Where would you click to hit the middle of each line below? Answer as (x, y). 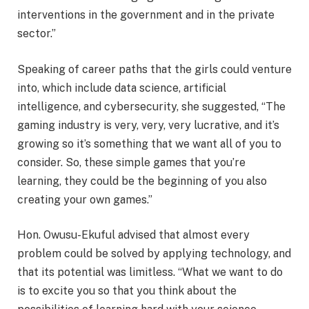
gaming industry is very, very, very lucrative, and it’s (148, 125)
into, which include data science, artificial (122, 88)
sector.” (37, 34)
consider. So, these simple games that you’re (131, 162)
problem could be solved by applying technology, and (154, 254)
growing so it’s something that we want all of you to (149, 143)
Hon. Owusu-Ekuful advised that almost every (133, 235)
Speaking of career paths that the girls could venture (154, 69)
